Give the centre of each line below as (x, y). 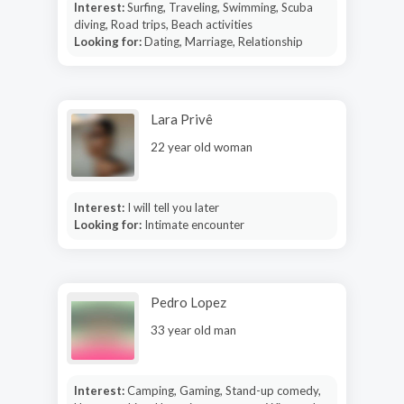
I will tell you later (173, 207)
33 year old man (193, 330)
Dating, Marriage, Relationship (223, 41)
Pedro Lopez (188, 302)
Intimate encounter (194, 224)
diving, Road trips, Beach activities (163, 24)
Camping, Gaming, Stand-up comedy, (224, 390)
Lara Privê (182, 119)
